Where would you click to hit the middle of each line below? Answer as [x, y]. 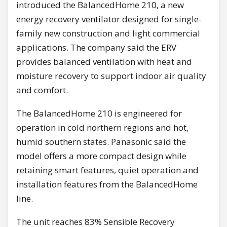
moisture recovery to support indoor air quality [111, 76]
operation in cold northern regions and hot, [102, 128]
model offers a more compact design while [101, 156]
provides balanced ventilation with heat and [104, 62]
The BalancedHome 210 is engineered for [99, 113]
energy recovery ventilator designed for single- [109, 19]
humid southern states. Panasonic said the [101, 142]
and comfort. [42, 90]
